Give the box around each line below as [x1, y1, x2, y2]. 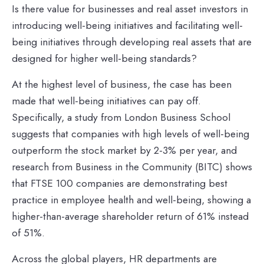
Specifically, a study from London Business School [12, 109, 230, 125]
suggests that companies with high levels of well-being [12, 126, 249, 141]
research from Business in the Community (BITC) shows [12, 159, 252, 174]
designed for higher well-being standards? [12, 50, 197, 66]
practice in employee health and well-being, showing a [12, 192, 251, 207]
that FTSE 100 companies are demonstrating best [12, 175, 227, 191]
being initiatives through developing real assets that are [12, 34, 252, 49]
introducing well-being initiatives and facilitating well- [12, 17, 243, 33]
